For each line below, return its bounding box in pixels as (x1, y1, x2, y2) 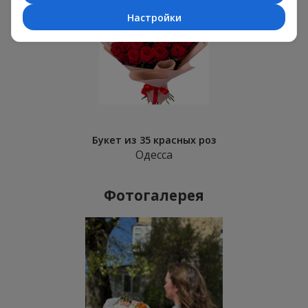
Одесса (135, 147, 173, 163)
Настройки (126, 10, 181, 24)
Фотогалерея (104, 185, 204, 205)
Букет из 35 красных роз (91, 133, 217, 147)
